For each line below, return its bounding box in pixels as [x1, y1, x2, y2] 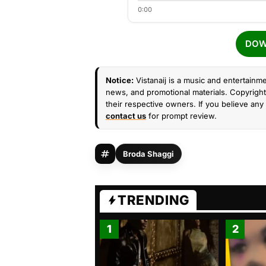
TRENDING [118, 192, 189, 208]
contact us [106, 111, 146, 121]
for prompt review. [146, 111, 217, 121]
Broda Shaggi [123, 149, 174, 159]
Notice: [106, 75, 134, 85]
